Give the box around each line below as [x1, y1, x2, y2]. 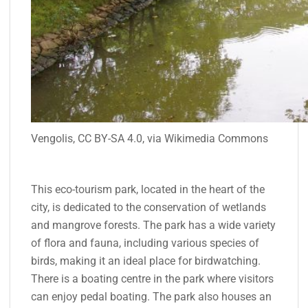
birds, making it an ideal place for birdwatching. [31, 254, 261, 267]
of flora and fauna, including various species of [31, 236, 259, 250]
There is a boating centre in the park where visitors [31, 272, 274, 285]
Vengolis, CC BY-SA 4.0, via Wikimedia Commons [31, 131, 268, 145]
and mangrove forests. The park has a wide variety [31, 218, 276, 232]
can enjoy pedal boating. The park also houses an [31, 289, 272, 303]
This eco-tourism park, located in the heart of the [31, 182, 265, 196]
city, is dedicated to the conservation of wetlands [31, 200, 266, 214]
